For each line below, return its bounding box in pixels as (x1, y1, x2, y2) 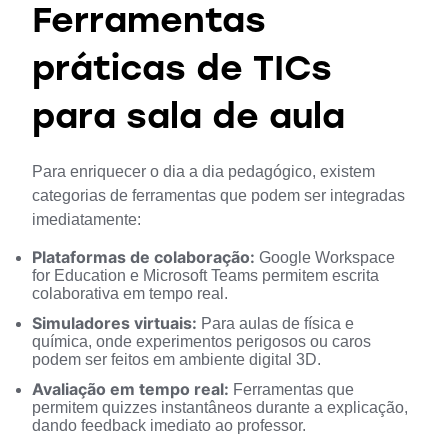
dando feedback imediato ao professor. (32, 417, 306, 435)
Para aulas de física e (197, 315, 354, 333)
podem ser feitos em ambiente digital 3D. (32, 351, 321, 369)
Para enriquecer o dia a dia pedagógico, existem (32, 163, 375, 181)
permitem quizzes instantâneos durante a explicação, (32, 399, 408, 417)
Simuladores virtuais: (32, 313, 197, 334)
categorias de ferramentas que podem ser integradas (32, 187, 405, 205)
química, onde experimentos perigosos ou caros (32, 333, 371, 351)
